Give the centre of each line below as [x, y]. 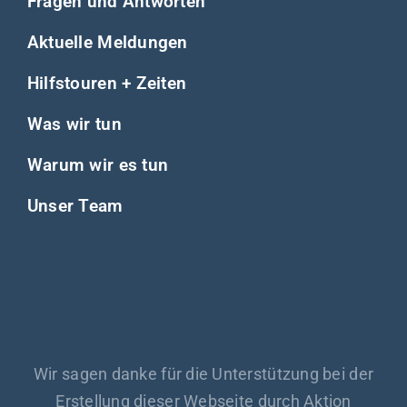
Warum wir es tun [98, 164]
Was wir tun [74, 124]
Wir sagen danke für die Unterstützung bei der [203, 373]
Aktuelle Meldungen [107, 42]
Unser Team [75, 205]
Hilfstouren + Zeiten [107, 83]
